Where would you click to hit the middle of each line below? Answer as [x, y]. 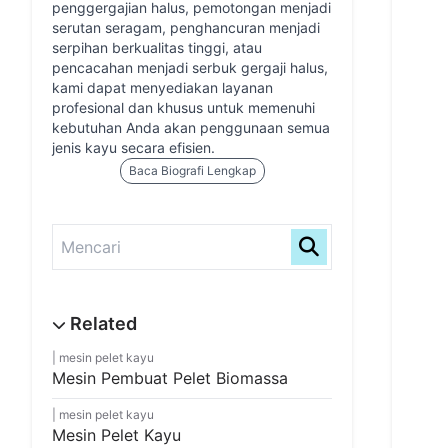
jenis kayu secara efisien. [133, 147]
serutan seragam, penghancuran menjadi [186, 27]
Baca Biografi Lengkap [192, 170]
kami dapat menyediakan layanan [162, 87]
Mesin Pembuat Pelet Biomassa [170, 378]
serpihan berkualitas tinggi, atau [157, 47]
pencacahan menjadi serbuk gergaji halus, [190, 67]
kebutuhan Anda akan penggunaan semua [191, 127]
